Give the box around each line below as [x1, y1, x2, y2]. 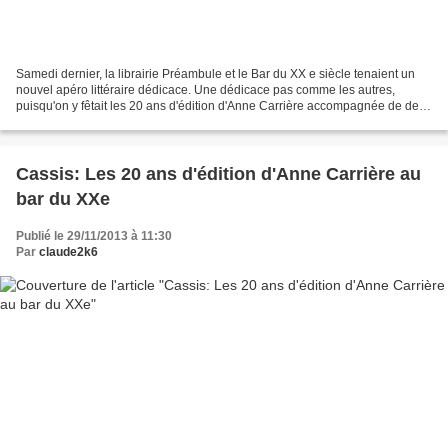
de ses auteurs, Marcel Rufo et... [16, 114, 190, 129]
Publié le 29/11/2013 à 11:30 [16, 228, 172, 243]
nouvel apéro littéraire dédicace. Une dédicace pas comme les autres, [16, 82, 395, 97]
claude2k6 [39, 244, 98, 259]
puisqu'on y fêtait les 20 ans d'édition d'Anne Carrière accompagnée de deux [16, 98, 432, 113]
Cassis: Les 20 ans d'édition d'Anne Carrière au [16, 163, 421, 184]
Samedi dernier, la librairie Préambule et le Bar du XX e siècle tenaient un [16, 66, 415, 81]
